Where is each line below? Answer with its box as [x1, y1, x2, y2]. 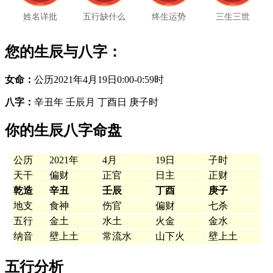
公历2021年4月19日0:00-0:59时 [34, 74, 164, 85]
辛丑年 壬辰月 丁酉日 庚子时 [34, 96, 158, 107]
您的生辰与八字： [5, 43, 122, 60]
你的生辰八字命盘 [5, 122, 122, 139]
